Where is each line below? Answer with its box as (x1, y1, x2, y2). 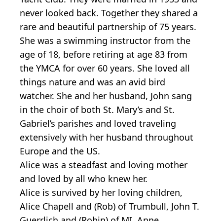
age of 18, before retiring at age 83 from (20, 48, 187, 61)
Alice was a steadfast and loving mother (20, 159, 187, 171)
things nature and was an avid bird (20, 76, 165, 88)
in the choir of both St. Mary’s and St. (20, 104, 175, 116)
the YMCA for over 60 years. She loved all (20, 62, 190, 74)
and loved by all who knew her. (20, 173, 147, 185)
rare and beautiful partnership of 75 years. (20, 21, 196, 33)
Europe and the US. (20, 145, 100, 157)
